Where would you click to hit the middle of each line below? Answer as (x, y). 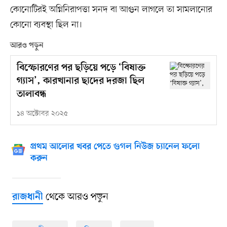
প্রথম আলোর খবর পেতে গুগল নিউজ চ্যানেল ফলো (115, 147)
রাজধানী (27, 198)
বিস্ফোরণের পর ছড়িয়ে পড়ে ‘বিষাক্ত (81, 68)
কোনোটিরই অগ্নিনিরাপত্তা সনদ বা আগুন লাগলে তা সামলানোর (111, 10)
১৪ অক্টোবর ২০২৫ (42, 114)
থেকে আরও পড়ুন (75, 197)
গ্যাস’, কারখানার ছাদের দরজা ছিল (80, 82)
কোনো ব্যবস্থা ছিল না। (46, 25)
